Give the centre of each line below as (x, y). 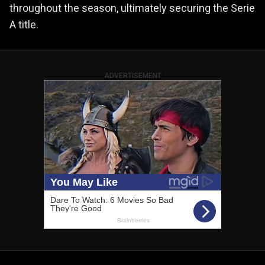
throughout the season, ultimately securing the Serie (132, 8)
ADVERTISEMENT (132, 75)
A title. (24, 24)
